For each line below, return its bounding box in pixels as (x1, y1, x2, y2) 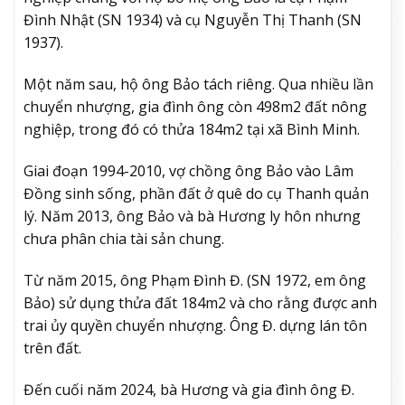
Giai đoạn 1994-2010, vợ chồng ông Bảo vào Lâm (24, 160, 353, 181)
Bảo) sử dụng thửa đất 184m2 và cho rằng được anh (24, 292, 377, 313)
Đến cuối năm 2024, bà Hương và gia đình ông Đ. (24, 379, 354, 400)
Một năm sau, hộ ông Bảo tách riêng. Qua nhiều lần (24, 74, 373, 95)
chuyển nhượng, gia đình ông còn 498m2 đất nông (24, 97, 367, 118)
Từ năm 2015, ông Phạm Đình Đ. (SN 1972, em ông (24, 269, 366, 290)
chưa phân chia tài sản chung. (24, 228, 224, 249)
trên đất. (24, 337, 81, 358)
